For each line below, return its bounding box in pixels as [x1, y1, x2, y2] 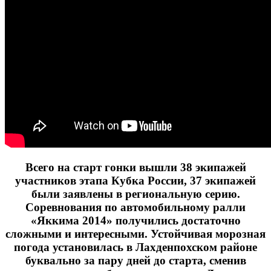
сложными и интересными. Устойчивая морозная [5, 227, 266, 241]
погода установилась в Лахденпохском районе [14, 241, 257, 254]
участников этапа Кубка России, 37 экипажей [15, 174, 256, 188]
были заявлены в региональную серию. [31, 188, 240, 201]
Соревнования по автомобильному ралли [25, 201, 246, 214]
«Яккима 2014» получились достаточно [30, 214, 241, 227]
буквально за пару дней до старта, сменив [25, 254, 246, 267]
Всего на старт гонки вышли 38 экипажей [25, 161, 246, 174]
